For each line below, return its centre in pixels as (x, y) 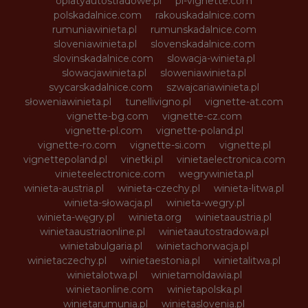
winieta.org (155, 217)
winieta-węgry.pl (76, 217)
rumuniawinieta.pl (94, 29)
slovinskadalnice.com (103, 58)
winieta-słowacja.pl (108, 202)
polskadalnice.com (97, 15)
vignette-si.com (167, 145)
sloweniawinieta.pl (203, 73)
